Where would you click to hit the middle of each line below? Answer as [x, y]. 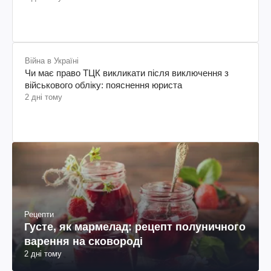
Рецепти [39, 215]
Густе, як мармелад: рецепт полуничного [135, 227]
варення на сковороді [83, 242]
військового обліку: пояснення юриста [103, 85]
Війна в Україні [52, 60]
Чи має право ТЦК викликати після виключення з [127, 73]
